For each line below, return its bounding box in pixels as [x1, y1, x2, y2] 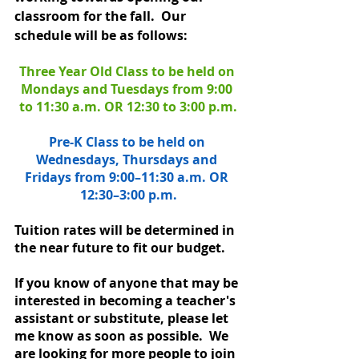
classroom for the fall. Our [14, 6, 189, 25]
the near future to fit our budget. [14, 238, 228, 256]
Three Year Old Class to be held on [18, 62, 238, 80]
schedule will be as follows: [14, 26, 194, 44]
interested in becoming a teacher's [14, 291, 239, 309]
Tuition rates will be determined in [14, 220, 238, 239]
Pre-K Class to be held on [48, 132, 208, 151]
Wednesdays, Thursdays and [36, 150, 220, 168]
